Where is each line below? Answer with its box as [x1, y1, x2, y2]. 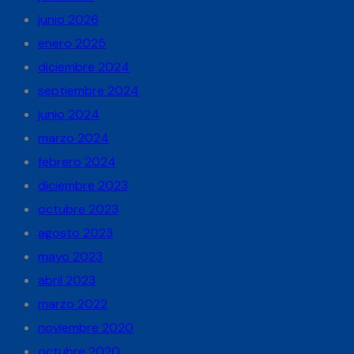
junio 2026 [38, 10, 99, 28]
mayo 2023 [38, 247, 103, 265]
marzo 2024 [38, 129, 109, 146]
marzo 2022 [38, 295, 107, 312]
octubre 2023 [38, 200, 119, 217]
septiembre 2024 [38, 81, 139, 99]
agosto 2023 [38, 224, 113, 241]
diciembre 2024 [38, 58, 130, 75]
